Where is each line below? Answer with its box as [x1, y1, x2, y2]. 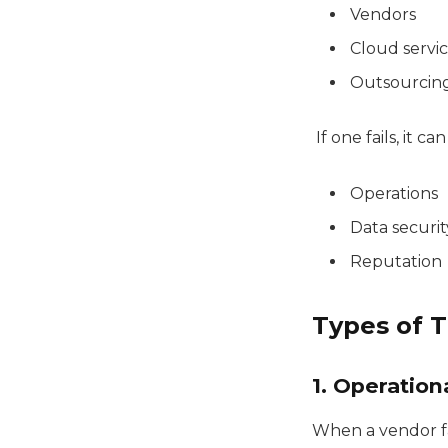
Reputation [350, 252, 442, 272]
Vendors [350, 4, 416, 24]
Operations [350, 184, 438, 204]
